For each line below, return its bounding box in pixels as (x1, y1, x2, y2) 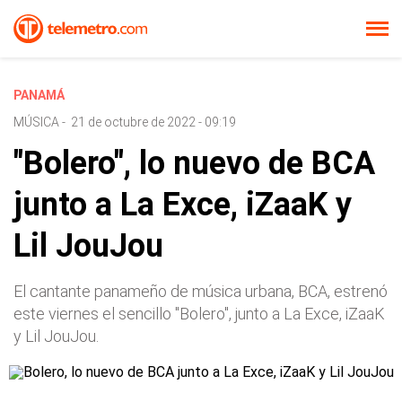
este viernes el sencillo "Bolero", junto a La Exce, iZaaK (13, 304, 385, 323)
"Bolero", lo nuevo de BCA (13, 144, 375, 182)
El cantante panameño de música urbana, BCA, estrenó (13, 282, 388, 301)
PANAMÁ (13, 88, 65, 102)
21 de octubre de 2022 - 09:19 (71, 115, 236, 129)
